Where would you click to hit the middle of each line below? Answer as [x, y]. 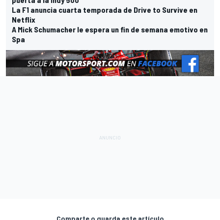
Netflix [24, 19]
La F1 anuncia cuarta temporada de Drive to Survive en [105, 9]
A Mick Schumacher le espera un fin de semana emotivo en [110, 29]
